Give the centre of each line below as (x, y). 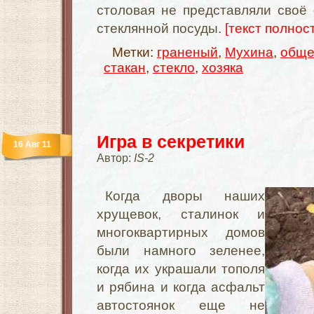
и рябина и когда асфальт (181, 287)
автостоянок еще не (181, 305)
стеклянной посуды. (161, 28)
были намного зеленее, (181, 251)
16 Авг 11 (32, 144)
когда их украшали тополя (181, 269)
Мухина (249, 52)
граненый (187, 52)
